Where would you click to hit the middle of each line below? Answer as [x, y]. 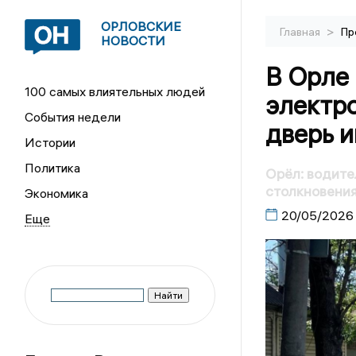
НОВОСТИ [133, 41]
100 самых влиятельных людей [115, 91]
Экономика [57, 193]
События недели [73, 117]
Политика [53, 168]
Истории [50, 142]
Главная [301, 32]
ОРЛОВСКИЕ [141, 26]
